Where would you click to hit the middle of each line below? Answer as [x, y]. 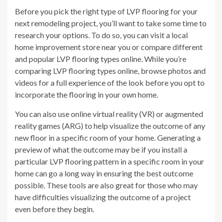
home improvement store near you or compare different [109, 47]
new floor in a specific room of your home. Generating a [108, 138]
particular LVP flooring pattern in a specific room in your [110, 162]
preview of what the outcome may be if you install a [101, 150]
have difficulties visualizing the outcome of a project [103, 197]
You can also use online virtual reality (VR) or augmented [109, 114]
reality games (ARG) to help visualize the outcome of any [110, 126]
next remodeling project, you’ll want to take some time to [111, 23]
